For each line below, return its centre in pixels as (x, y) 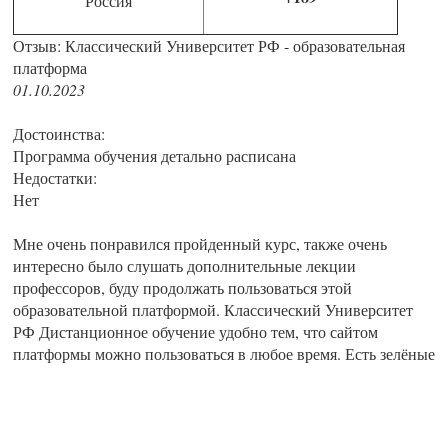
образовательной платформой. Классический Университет (213, 310)
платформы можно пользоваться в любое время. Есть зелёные (224, 354)
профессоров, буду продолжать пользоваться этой (182, 288)
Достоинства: (59, 134)
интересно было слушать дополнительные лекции (184, 266)
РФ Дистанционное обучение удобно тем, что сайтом (195, 332)
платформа (50, 68)
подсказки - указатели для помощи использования (184, 376)
